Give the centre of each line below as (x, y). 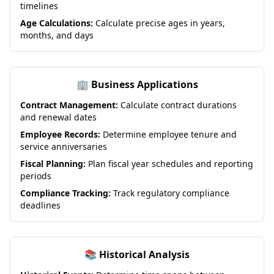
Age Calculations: (57, 23)
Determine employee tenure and (168, 134)
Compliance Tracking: (65, 193)
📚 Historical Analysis (137, 254)
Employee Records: (60, 134)
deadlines (40, 205)
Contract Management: (69, 105)
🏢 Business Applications (137, 84)
